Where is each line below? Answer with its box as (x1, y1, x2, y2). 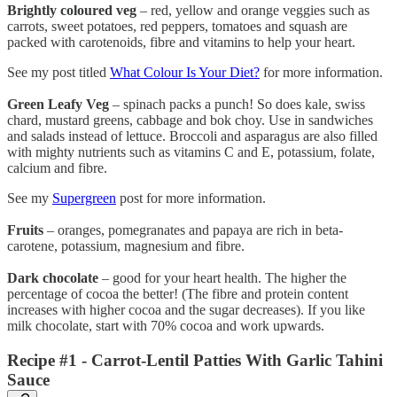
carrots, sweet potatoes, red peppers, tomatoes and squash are (7, 18, 347, 34)
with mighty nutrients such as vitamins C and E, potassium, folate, (7, 144, 375, 160)
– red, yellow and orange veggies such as (136, 2, 370, 18)
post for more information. (116, 190, 266, 206)
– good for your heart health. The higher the (98, 269, 346, 285)
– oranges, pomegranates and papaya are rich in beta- (43, 222, 343, 237)
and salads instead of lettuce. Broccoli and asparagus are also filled (7, 128, 378, 144)
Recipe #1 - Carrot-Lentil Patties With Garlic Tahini (7, 350, 383, 370)
